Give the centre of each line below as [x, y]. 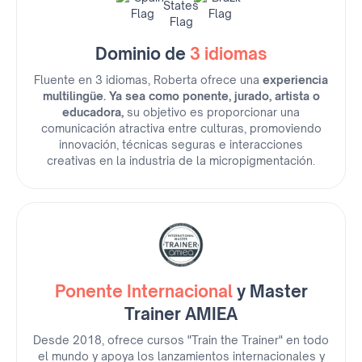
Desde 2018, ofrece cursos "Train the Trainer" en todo [181, 340]
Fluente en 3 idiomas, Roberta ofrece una [147, 80]
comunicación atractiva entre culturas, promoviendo [181, 128]
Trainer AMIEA [181, 314]
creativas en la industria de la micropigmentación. [181, 161]
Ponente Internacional [143, 292]
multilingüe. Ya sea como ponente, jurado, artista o [181, 96]
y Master [270, 292]
